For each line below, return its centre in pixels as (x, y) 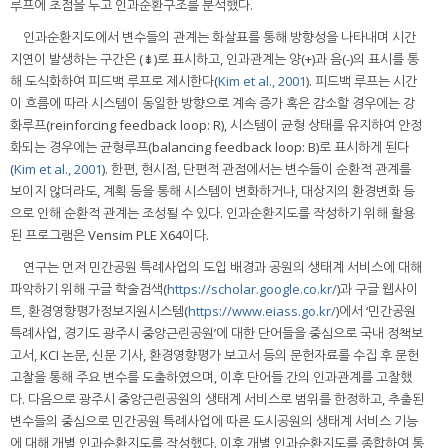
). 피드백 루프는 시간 (361, 81)
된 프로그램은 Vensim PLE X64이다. (109, 235)
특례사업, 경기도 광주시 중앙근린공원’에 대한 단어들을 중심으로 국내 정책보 (216, 333)
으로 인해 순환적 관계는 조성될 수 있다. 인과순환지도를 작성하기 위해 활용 (212, 213)
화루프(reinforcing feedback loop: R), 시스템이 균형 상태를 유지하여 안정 (216, 125)
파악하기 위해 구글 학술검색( (88, 289)
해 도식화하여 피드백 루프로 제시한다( (114, 81)
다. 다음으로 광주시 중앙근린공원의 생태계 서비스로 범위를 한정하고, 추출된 (217, 399)
